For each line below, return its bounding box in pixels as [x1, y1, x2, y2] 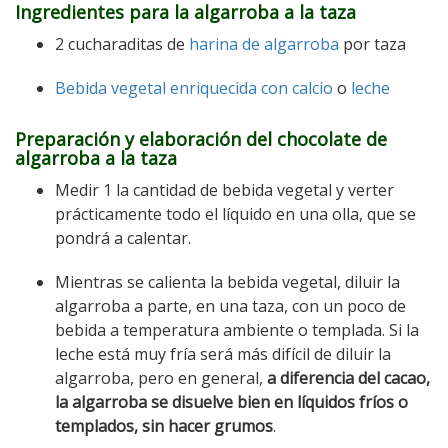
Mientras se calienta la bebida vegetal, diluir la [55, 270, 400, 293]
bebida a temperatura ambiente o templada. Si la [55, 318, 419, 341]
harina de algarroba [189, 32, 339, 55]
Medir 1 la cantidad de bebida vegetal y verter [55, 178, 394, 201]
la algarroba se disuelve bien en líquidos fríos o [55, 390, 408, 413]
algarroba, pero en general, [55, 366, 267, 389]
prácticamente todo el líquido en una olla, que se [55, 202, 416, 225]
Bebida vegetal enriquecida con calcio [55, 76, 333, 99]
